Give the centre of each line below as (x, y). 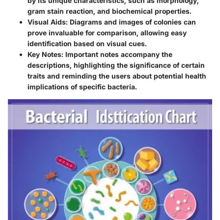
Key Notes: (45, 54)
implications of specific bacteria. (82, 86)
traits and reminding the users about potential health (117, 76)
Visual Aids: (48, 22)
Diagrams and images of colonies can (132, 22)
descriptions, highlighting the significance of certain (116, 65)
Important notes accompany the (118, 54)
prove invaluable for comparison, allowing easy (107, 32)
